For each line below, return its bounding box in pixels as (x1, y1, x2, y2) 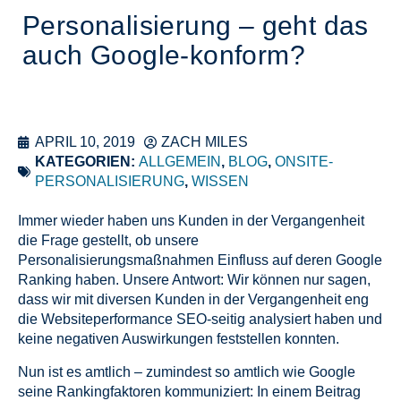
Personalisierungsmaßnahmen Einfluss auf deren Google (18, 252, 382, 269)
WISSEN (192, 174, 249, 190)
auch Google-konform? (22, 40, 305, 71)
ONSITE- (275, 154, 333, 170)
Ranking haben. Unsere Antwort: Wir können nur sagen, (18, 272, 371, 288)
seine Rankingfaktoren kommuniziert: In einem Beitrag (18, 383, 361, 399)
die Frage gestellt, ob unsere (18, 233, 199, 249)
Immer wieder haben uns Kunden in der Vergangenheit (18, 213, 364, 229)
